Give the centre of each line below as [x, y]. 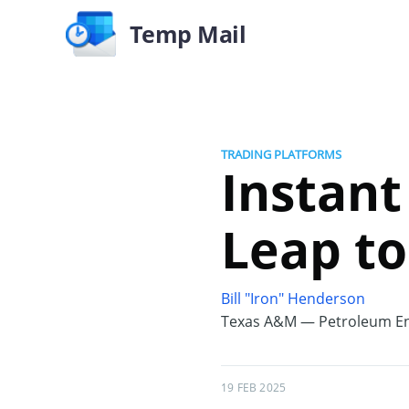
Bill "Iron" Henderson [293, 299]
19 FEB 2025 [254, 388]
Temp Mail [188, 33]
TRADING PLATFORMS [281, 154]
